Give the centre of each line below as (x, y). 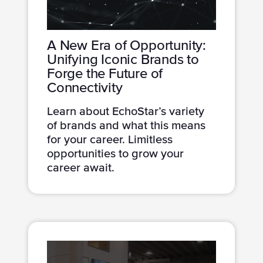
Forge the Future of (105, 74)
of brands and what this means (126, 125)
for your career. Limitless (110, 139)
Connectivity (85, 88)
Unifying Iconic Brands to (123, 60)
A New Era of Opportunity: (127, 45)
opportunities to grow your (115, 154)
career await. (81, 168)
